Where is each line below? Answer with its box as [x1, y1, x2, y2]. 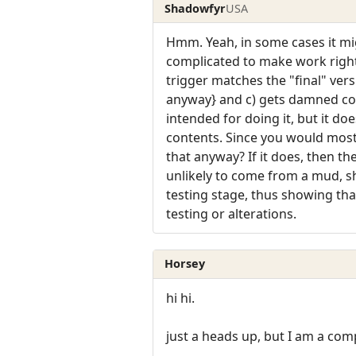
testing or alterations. [166, 204, 296, 222]
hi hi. [166, 288, 195, 307]
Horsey [164, 256, 206, 272]
